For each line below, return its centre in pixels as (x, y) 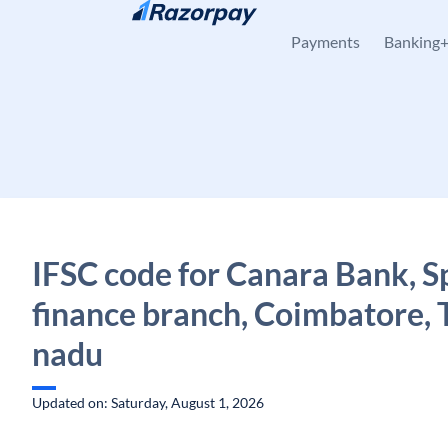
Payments (325, 41)
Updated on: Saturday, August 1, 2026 (148, 402)
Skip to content (95, 25)
